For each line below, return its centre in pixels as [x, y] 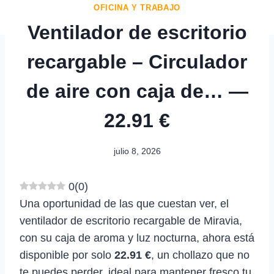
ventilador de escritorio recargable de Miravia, [131, 220]
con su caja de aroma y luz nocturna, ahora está [137, 238]
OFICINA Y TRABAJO [137, 8]
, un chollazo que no [200, 255]
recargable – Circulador [137, 62]
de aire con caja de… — [137, 91]
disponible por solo [67, 255]
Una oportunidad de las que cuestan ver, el [124, 203]
